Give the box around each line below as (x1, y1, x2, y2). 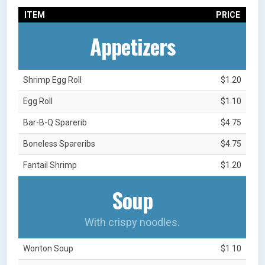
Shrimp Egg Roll (23, 75, 82, 85)
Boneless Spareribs (23, 138, 96, 148)
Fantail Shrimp (23, 160, 77, 170)
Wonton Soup (23, 243, 74, 253)
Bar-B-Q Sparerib (23, 117, 88, 127)
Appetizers (89, 30, 175, 62)
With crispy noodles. (85, 215, 180, 228)
